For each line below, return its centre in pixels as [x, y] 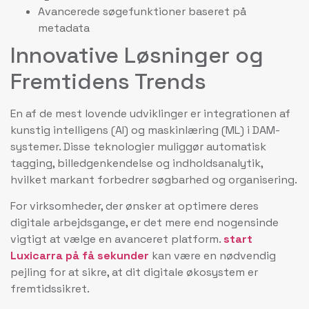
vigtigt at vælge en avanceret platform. [117, 239]
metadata [64, 28]
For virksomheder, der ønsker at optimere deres [134, 206]
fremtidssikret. [50, 288]
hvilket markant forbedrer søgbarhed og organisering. [154, 179]
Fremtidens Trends [108, 81]
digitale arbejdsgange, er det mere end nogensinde [144, 222]
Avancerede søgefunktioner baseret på [142, 11]
